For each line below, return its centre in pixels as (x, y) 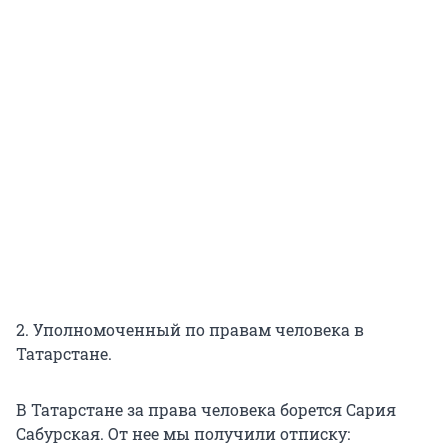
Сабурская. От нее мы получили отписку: (183, 433)
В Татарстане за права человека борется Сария (206, 409)
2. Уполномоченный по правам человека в (190, 329)
